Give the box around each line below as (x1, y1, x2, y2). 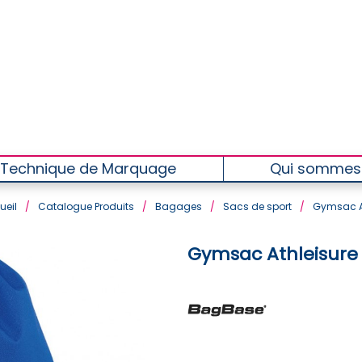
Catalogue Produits (37, 200, 134, 214)
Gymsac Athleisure (187, 242, 358, 267)
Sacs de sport (222, 200, 292, 214)
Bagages (154, 200, 202, 214)
